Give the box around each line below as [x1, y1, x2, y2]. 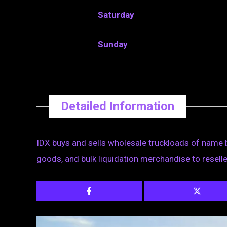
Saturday [98, 10, 135, 20]
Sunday [98, 39, 128, 49]
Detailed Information [60, 99, 174, 113]
